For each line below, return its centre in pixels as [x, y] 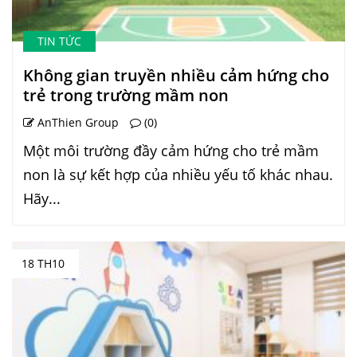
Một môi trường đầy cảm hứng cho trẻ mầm [171, 151]
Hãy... [42, 199]
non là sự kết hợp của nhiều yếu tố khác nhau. [178, 175]
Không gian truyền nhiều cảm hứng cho [176, 76]
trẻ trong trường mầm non [126, 96]
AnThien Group [76, 123]
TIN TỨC [59, 41]
